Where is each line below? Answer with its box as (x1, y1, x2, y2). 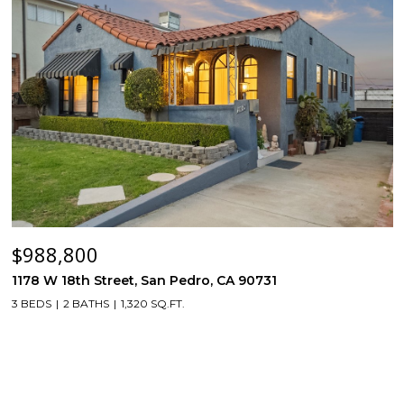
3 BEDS (12, 297, 51, 310)
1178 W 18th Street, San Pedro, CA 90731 (12, 272, 277, 289)
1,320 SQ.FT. (121, 297, 185, 310)
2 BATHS (63, 297, 109, 310)
